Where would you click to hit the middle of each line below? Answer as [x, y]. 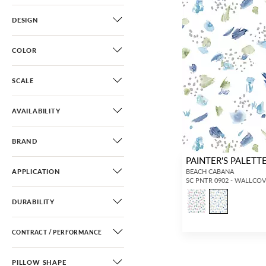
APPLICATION [36, 171]
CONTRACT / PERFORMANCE [57, 232]
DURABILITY [33, 202]
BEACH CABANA [210, 171]
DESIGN [25, 20]
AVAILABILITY [36, 111]
